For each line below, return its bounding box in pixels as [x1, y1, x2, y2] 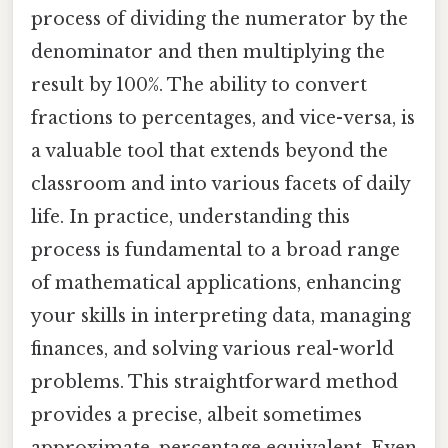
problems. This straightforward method [31, 371, 398, 394]
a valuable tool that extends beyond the [31, 140, 388, 163]
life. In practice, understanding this [31, 206, 350, 229]
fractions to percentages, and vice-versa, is [31, 107, 415, 130]
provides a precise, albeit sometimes [31, 404, 362, 427]
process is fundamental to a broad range [31, 239, 400, 262]
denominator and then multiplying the [31, 41, 385, 64]
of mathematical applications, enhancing [31, 272, 401, 295]
